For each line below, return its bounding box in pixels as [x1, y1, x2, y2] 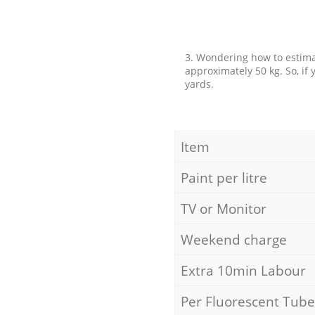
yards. [184, 77, 214, 91]
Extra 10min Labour [180, 260, 306, 280]
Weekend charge [180, 229, 287, 249]
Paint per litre [180, 167, 267, 187]
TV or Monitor [180, 198, 266, 218]
